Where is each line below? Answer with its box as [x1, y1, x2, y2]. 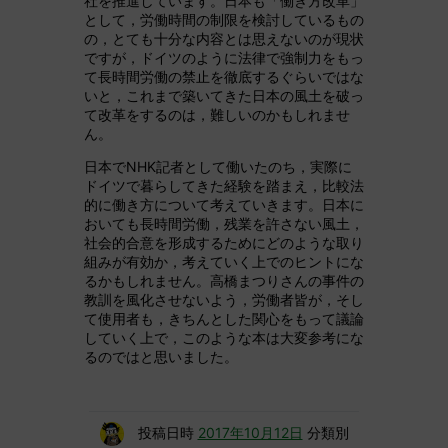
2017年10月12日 [197, 424, 303, 442]
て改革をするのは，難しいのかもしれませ [84, 106, 350, 124]
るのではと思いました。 [84, 348, 238, 366]
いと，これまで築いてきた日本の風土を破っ [84, 87, 364, 105]
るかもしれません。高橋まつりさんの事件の [84, 272, 364, 290]
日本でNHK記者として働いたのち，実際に [84, 158, 352, 176]
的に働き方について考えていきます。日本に [84, 196, 364, 214]
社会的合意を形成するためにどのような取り [84, 234, 364, 252]
